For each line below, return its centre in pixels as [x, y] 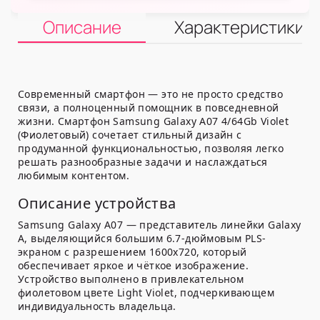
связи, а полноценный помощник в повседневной [149, 108]
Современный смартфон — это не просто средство [150, 94]
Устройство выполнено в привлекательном [131, 279]
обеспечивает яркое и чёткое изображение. [133, 266]
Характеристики [239, 27]
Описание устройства [97, 204]
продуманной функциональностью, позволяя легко [151, 149]
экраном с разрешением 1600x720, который [132, 252]
